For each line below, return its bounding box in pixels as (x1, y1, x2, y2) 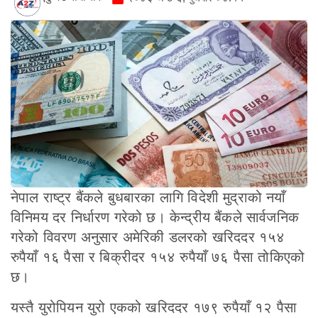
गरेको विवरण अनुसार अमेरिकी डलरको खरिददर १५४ (11, 229, 285, 246)
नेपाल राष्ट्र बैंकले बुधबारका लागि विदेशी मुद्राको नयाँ (11, 190, 286, 206)
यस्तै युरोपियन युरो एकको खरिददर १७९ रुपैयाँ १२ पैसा (11, 299, 297, 315)
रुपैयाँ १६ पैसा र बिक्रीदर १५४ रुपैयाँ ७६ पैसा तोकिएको (11, 249, 305, 265)
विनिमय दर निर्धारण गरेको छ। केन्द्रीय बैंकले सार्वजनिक (11, 209, 299, 226)
